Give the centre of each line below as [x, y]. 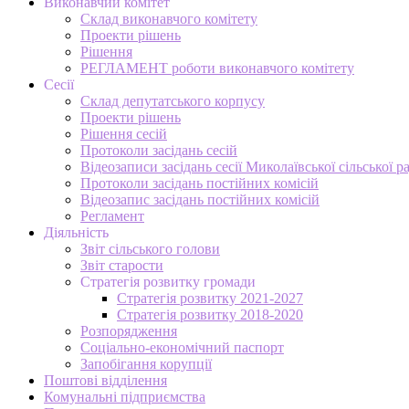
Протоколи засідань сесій [159, 150]
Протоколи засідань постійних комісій [199, 183]
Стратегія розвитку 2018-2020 [210, 314]
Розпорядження [129, 330]
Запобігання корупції [146, 363]
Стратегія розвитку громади [168, 281]
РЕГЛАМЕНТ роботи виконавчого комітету [217, 68]
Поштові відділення [105, 380]
